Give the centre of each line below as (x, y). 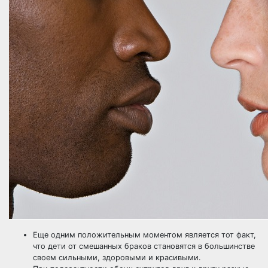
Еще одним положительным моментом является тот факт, (144, 235)
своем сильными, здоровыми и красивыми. (117, 258)
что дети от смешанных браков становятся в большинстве (144, 246)
